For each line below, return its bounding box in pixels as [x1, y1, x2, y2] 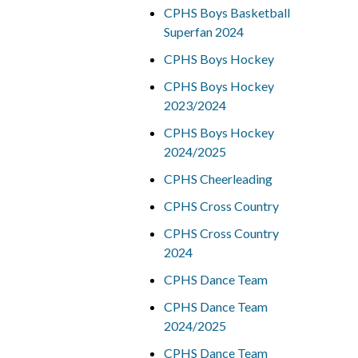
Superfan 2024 [163, 24, 244, 39]
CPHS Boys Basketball [163, 5, 290, 20]
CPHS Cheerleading [163, 171, 272, 186]
